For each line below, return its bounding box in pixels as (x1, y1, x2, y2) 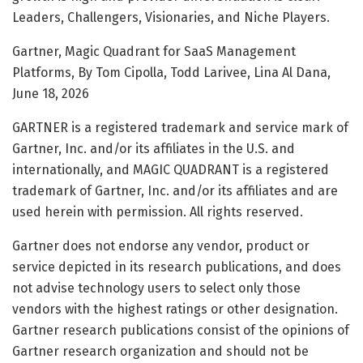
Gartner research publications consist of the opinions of (12, 322, 349, 338)
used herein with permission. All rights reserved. (12, 203, 303, 220)
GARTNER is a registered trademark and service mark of (12, 119, 348, 135)
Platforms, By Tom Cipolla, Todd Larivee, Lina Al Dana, (12, 64, 331, 80)
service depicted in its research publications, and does (12, 258, 341, 275)
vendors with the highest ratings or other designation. (12, 301, 338, 317)
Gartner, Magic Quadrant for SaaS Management (12, 43, 296, 59)
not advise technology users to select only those (12, 280, 301, 296)
